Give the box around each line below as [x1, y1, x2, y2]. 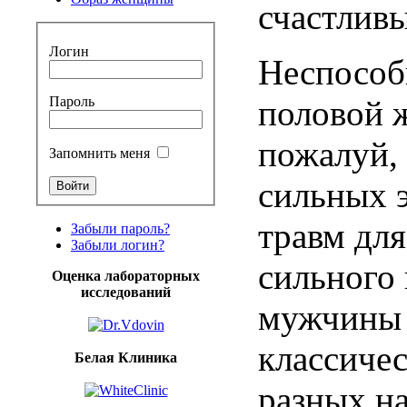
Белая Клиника [74, 349, 177, 365]
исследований [81, 283, 171, 300]
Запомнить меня [49, 144, 150, 161]
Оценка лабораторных [52, 267, 200, 283]
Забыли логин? [71, 236, 164, 253]
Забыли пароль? [71, 220, 170, 236]
